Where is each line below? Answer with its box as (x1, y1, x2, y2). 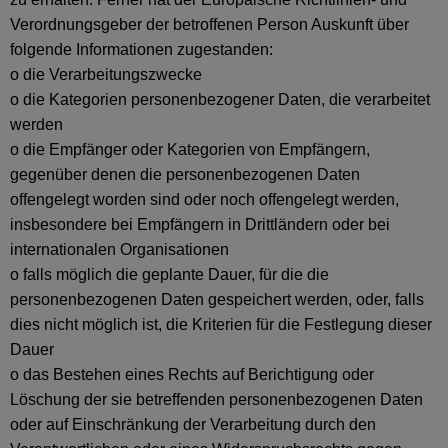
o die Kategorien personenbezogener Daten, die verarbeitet (10, 91, 430, 108)
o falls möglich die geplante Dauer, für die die (10, 266, 329, 283)
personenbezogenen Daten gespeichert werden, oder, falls (10, 291, 424, 308)
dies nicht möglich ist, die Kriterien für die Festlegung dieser (10, 316, 432, 333)
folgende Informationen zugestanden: (10, 41, 273, 58)
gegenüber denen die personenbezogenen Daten (10, 166, 360, 183)
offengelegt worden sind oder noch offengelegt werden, (10, 191, 399, 208)
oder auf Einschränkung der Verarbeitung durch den (10, 416, 376, 433)
